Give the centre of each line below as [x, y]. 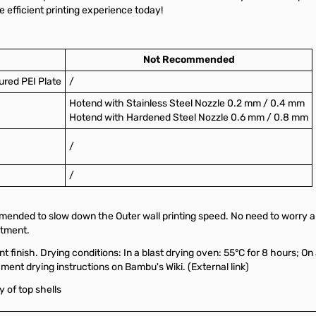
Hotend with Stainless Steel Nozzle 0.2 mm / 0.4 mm [187, 103]
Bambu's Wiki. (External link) [187, 267]
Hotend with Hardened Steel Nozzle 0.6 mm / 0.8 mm [189, 117]
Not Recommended [189, 59]
